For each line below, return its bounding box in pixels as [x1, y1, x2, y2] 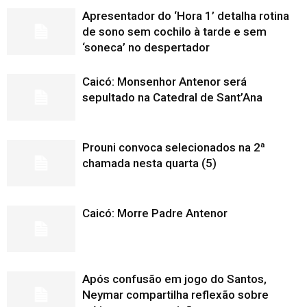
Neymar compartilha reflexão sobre [82, 287, 269, 302]
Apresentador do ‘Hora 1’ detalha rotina [82, 8, 289, 23]
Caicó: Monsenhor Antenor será [82, 74, 247, 88]
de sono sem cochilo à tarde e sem [82, 24, 267, 38]
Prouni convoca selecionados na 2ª [82, 140, 265, 154]
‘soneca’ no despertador [82, 40, 210, 54]
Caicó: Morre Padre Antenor [82, 206, 228, 220]
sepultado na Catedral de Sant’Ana [82, 90, 262, 104]
